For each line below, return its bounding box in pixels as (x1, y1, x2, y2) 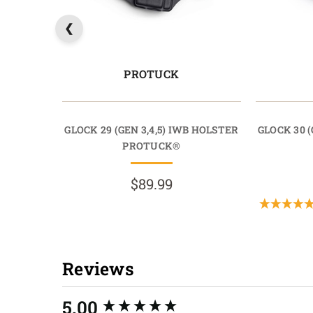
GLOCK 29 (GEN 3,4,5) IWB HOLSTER (64, 122, 239, 136)
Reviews (62, 256, 134, 280)
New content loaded (61, 294, 168, 310)
